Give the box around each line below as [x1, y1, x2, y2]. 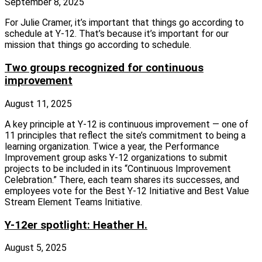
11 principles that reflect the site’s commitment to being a [5, 129, 246, 141]
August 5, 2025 [5, 242, 67, 254]
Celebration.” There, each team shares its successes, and [5, 174, 239, 185]
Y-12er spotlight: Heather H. [5, 218, 147, 232]
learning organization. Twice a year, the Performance [5, 140, 219, 152]
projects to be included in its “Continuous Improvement [5, 163, 231, 174]
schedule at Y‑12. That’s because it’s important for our [5, 28, 229, 40]
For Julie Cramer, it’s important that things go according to [5, 17, 244, 29]
